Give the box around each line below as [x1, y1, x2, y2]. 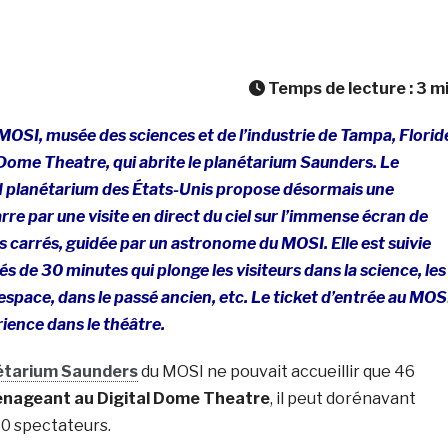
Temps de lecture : [264, 78, 416, 98]
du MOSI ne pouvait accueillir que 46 [137, 361, 415, 381]
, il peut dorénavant [269, 388, 416, 408]
